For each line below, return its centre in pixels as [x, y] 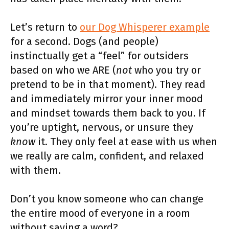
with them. [36, 170]
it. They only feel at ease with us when [126, 141]
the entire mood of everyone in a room [100, 213]
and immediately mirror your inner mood [107, 98]
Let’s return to [45, 27]
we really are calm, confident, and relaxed [107, 156]
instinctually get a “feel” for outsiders [99, 55]
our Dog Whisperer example [145, 27]
